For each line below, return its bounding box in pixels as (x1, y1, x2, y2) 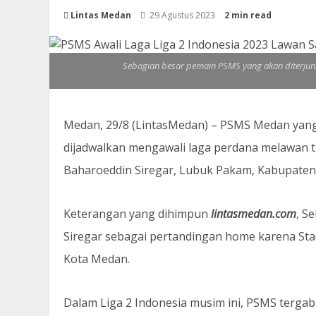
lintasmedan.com (208, 205, 296, 221)
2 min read (224, 8, 272, 21)
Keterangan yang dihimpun (63, 205, 208, 221)
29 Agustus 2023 (147, 8, 217, 21)
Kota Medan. (63, 250, 130, 267)
